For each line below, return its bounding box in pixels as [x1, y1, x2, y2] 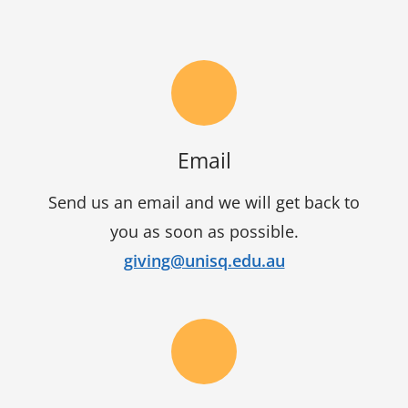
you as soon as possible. [109, 219, 299, 242]
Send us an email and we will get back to [48, 190, 360, 213]
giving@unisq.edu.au [123, 249, 285, 271]
